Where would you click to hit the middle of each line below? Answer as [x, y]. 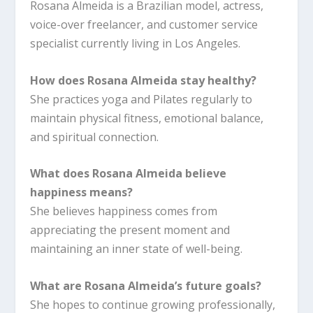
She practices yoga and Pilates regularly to [141, 99]
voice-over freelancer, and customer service [144, 25]
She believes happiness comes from [123, 211]
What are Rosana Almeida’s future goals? [145, 285]
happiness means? [81, 192]
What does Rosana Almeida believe [128, 174]
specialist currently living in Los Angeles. [135, 44]
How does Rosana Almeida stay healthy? [143, 80]
